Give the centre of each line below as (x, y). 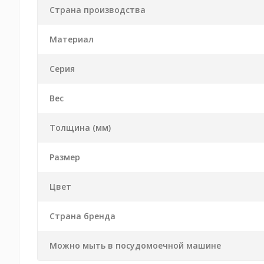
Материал (72, 39)
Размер (65, 157)
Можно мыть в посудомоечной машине (135, 245)
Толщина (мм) (80, 128)
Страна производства (98, 10)
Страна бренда (82, 216)
